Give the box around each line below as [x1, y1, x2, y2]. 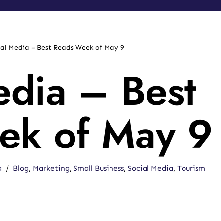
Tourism [177, 164, 206, 173]
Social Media [128, 164, 174, 173]
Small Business [74, 164, 124, 173]
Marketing [33, 164, 70, 173]
